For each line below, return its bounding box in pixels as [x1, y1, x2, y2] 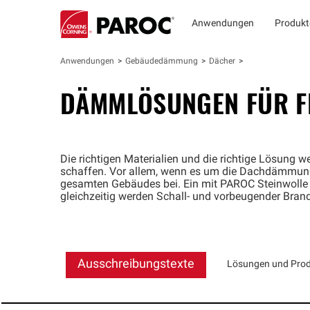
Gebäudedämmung [125, 57, 198, 66]
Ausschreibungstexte [77, 258, 194, 271]
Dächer [209, 57, 235, 66]
